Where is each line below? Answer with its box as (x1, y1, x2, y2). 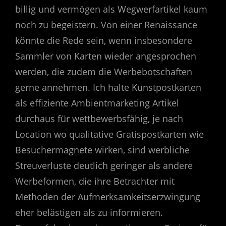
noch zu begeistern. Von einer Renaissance (15, 18, 197, 31)
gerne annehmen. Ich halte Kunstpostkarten (15, 81, 201, 93)
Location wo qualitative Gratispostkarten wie (15, 128, 204, 140)
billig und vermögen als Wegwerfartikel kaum (15, 3, 207, 15)
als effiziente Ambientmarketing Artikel (15, 96, 179, 109)
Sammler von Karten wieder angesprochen (15, 49, 196, 62)
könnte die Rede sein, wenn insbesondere (15, 34, 192, 46)
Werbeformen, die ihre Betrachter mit (15, 175, 175, 187)
